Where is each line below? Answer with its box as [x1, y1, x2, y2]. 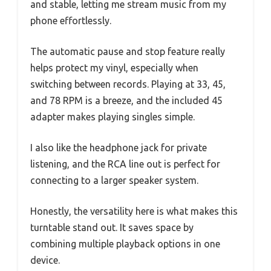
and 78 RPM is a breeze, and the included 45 [30, 95, 223, 106]
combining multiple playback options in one [30, 238, 220, 250]
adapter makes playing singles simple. [30, 111, 195, 123]
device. [30, 255, 60, 266]
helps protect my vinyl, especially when [30, 62, 198, 74]
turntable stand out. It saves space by [30, 222, 194, 233]
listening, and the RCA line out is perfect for [30, 158, 220, 170]
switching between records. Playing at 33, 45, [30, 79, 226, 90]
